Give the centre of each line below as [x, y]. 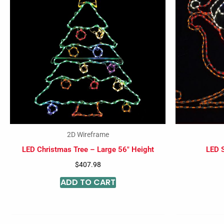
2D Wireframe [88, 134]
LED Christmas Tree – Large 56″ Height [88, 150]
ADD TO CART [88, 182]
